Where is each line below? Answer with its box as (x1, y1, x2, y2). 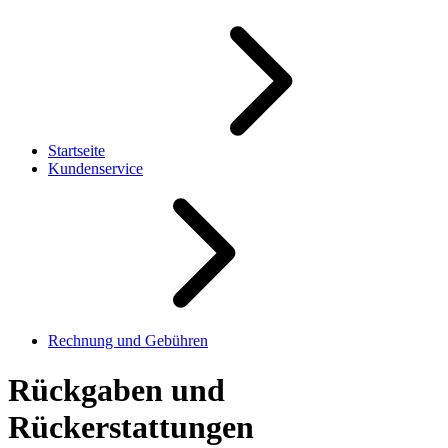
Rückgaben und (8, 371, 225, 408)
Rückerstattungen (8, 408, 254, 445)
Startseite (48, 142, 105, 160)
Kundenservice (48, 160, 143, 178)
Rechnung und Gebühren (48, 332, 208, 350)
